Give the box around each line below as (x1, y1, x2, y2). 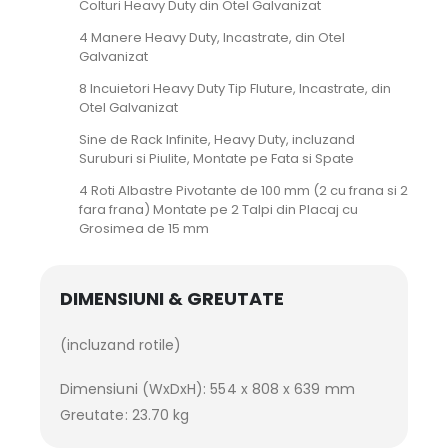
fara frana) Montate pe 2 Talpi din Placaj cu (78, 200, 358, 219)
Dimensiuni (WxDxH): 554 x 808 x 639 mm (60, 379, 355, 400)
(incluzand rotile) (60, 334, 182, 355)
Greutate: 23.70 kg (60, 405, 190, 426)
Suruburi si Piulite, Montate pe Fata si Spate (78, 149, 354, 168)
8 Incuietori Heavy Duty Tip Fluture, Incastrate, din (78, 79, 391, 98)
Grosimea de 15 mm (78, 219, 209, 238)
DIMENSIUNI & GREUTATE (60, 285, 284, 311)
